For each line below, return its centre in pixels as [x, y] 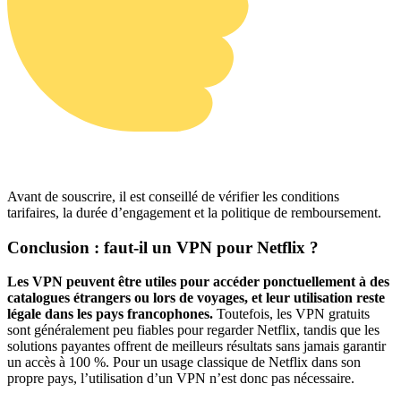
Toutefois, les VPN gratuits [291, 314]
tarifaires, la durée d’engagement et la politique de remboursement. [194, 213]
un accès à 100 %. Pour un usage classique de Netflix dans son [184, 363]
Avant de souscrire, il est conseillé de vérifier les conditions [173, 197]
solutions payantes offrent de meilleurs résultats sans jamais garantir [196, 346]
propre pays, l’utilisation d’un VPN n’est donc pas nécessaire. [181, 379]
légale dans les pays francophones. [110, 314]
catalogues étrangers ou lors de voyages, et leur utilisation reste [196, 298]
